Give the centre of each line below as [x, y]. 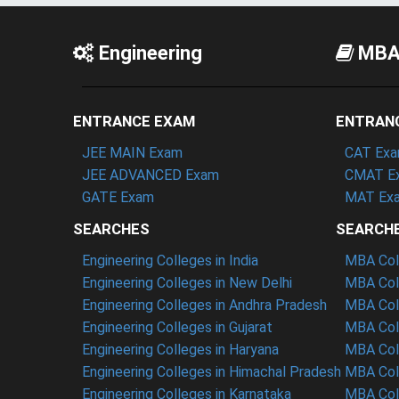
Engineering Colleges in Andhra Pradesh [204, 305]
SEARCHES [111, 229]
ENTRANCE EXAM [134, 121]
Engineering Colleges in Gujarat [177, 327]
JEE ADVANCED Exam [151, 175]
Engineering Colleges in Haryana [180, 350]
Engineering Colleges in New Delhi [187, 283]
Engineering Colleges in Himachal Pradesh [212, 372]
